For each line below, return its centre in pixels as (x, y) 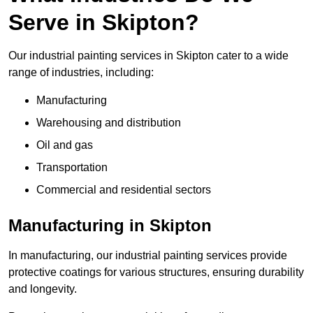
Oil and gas (65, 145)
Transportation (72, 168)
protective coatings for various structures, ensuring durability (156, 272)
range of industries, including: (81, 73)
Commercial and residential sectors (124, 190)
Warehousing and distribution (109, 123)
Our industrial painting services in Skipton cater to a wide (148, 56)
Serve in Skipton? (104, 23)
